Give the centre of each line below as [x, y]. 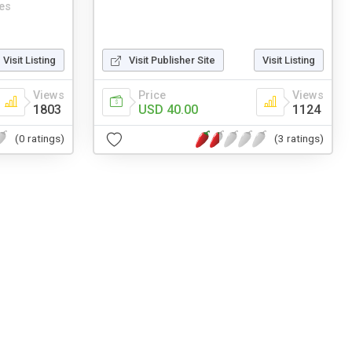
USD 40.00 [168, 109]
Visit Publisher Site [172, 60]
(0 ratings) [40, 139]
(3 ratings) [299, 139]
